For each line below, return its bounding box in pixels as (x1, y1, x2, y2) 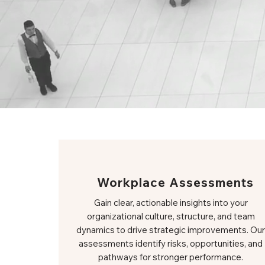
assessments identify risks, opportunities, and (79, 238, 263, 249)
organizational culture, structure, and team (86, 211, 255, 222)
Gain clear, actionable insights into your (93, 197, 248, 208)
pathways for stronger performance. (98, 251, 243, 263)
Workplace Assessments (97, 174, 254, 190)
